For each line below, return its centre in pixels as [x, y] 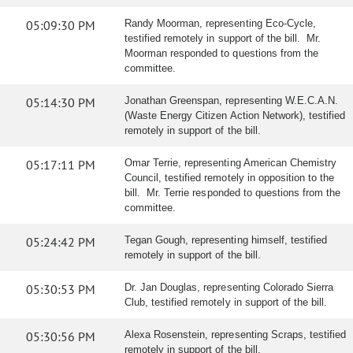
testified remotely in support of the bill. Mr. [223, 38]
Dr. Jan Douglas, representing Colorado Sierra [229, 287]
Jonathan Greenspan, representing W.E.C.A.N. [231, 100]
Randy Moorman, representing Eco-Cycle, [220, 23]
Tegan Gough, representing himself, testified [226, 240]
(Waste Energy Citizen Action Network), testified [235, 115]
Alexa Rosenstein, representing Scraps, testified [236, 334]
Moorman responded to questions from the [221, 53]
